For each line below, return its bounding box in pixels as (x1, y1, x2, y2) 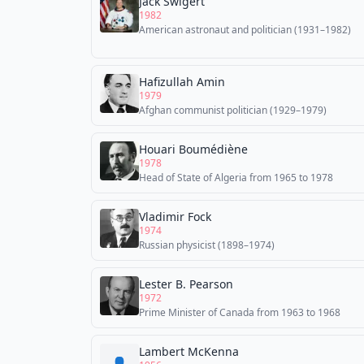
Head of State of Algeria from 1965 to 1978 (139, 171, 333, 184)
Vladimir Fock (139, 209, 211, 224)
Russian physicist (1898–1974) (139, 238, 275, 252)
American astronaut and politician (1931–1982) (139, 23, 351, 37)
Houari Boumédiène (139, 141, 248, 157)
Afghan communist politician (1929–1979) (139, 103, 327, 117)
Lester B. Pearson (139, 276, 233, 292)
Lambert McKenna (139, 344, 239, 359)
